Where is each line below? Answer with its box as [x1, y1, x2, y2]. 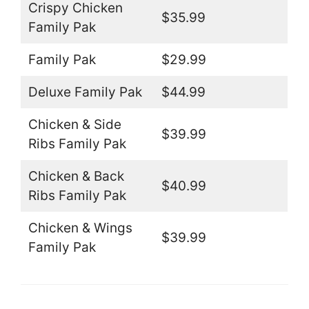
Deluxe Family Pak [28, 84, 142, 101]
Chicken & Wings [28, 220, 132, 237]
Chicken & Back [28, 168, 124, 185]
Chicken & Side [28, 117, 121, 133]
